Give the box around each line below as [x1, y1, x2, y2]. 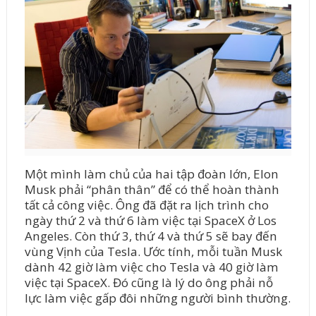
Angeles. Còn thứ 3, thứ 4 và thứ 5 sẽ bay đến [24, 228, 277, 245]
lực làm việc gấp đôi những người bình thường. [24, 290, 291, 307]
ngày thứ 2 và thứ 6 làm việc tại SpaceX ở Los [24, 212, 276, 229]
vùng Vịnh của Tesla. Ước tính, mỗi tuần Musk [24, 243, 282, 260]
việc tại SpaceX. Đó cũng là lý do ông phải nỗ [24, 274, 273, 291]
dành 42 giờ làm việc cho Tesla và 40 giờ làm [24, 259, 279, 276]
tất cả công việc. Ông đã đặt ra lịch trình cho [24, 197, 269, 214]
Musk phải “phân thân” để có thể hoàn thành [24, 181, 279, 198]
